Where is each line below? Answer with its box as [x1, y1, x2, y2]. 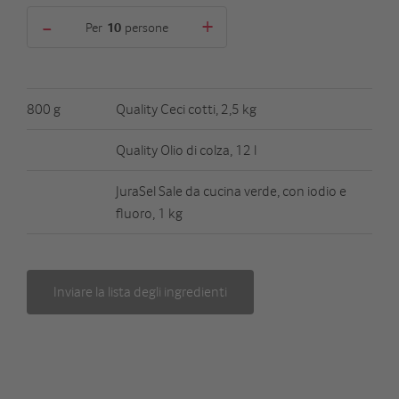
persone [125, 18, 168, 35]
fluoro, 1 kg [116, 203, 183, 222]
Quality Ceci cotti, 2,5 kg [116, 99, 256, 118]
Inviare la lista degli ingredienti [53, 282, 227, 301]
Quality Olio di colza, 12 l [116, 140, 256, 159]
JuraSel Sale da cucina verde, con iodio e [116, 181, 346, 199]
